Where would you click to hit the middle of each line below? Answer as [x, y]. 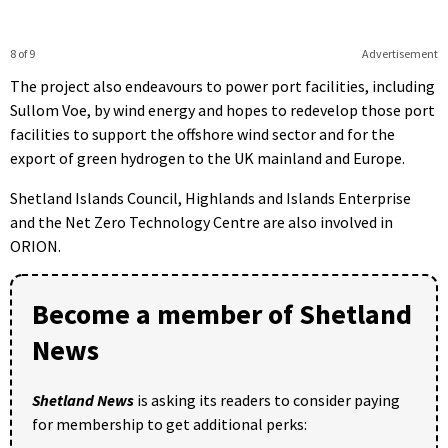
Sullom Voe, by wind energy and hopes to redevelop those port [222, 110]
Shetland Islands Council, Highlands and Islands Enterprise [210, 198]
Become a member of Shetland [222, 314]
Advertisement [399, 54]
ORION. [35, 246]
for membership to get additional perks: [169, 424]
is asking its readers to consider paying [267, 400]
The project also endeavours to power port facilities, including [222, 86]
